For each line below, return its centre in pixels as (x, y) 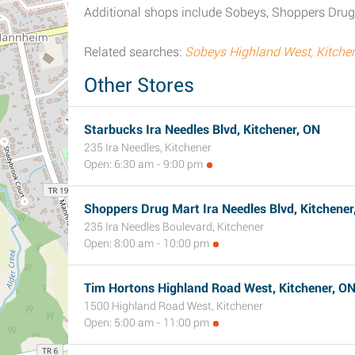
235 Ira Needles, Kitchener (148, 147)
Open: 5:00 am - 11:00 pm (147, 323)
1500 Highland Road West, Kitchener (174, 306)
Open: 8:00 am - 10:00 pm (147, 243)
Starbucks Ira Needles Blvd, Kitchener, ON (202, 130)
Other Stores (139, 85)
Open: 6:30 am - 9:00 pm (143, 164)
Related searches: (134, 52)
